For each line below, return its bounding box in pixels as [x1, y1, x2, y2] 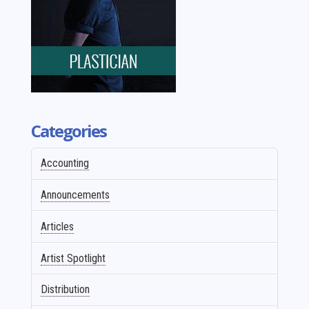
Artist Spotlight [41, 251, 106, 265]
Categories [30, 119, 106, 142]
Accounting [41, 157, 90, 170]
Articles [41, 219, 74, 233]
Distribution [41, 283, 90, 297]
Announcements [41, 188, 110, 202]
